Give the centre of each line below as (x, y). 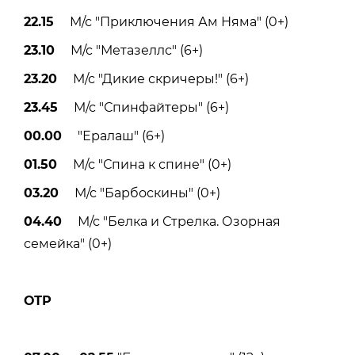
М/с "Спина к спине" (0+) (144, 164)
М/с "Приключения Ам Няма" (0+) (171, 21)
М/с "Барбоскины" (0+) (139, 193)
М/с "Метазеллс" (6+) (129, 50)
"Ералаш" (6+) (113, 136)
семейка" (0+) (68, 243)
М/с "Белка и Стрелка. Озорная (171, 221)
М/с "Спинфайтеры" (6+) (143, 107)
